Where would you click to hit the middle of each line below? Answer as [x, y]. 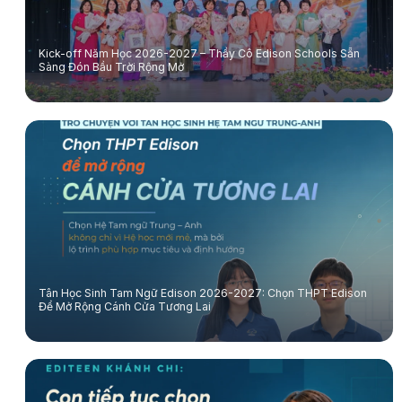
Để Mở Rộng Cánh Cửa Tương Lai [124, 306]
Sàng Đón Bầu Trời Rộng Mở [111, 67]
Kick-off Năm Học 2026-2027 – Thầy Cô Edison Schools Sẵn [199, 54]
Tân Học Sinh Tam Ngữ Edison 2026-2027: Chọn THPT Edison [202, 293]
